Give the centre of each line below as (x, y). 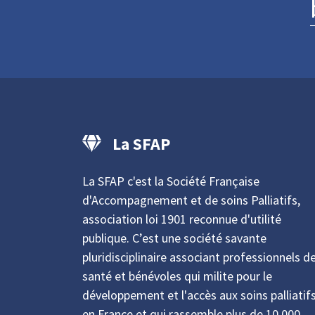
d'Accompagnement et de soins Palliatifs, (191, 200)
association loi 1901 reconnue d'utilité (182, 219)
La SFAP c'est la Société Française (171, 181)
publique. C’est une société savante (174, 238)
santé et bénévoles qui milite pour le (177, 276)
